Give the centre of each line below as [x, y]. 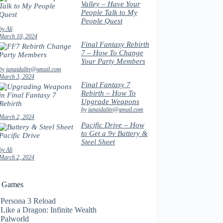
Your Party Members [113, 61]
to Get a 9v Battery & [114, 133]
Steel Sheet [98, 142]
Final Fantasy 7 [106, 85]
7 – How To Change [112, 53]
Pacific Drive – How [112, 125]
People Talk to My [109, 12]
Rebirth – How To [108, 93]
